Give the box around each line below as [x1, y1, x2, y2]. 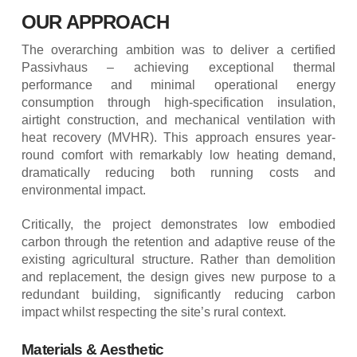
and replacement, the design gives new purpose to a [21, 269, 336, 284]
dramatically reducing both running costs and [21, 165, 336, 179]
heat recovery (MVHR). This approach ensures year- [21, 130, 336, 144]
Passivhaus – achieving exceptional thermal [21, 60, 336, 74]
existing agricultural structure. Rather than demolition [21, 252, 336, 266]
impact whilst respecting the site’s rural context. [21, 304, 286, 319]
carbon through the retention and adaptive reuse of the [21, 234, 336, 249]
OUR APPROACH [21, 10, 169, 33]
